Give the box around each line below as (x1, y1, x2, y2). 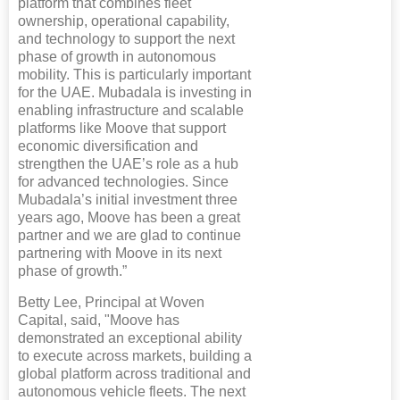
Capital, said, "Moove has (18, 312, 179, 328)
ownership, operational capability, (18, 12, 229, 29)
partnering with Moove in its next (18, 245, 221, 261)
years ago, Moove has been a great (18, 209, 240, 225)
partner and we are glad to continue (18, 227, 241, 243)
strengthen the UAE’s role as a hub (18, 155, 238, 171)
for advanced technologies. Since (18, 173, 229, 189)
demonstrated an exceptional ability (18, 329, 242, 346)
